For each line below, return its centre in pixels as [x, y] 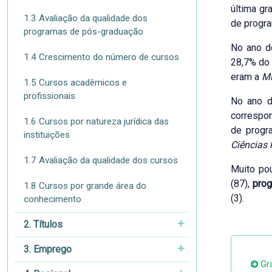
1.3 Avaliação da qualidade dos [86, 18]
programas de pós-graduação [83, 32]
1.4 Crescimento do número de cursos [101, 57]
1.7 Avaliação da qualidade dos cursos [101, 160]
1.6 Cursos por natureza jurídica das [96, 121]
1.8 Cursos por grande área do [85, 186]
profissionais [49, 96]
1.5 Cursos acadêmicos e [75, 83]
